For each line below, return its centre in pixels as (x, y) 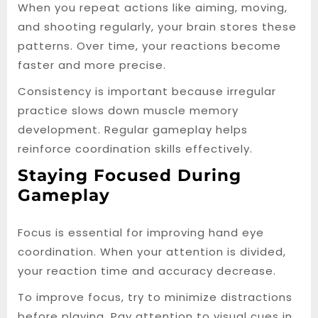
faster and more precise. (92, 65)
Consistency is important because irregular (147, 91)
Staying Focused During (130, 175)
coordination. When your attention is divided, (152, 252)
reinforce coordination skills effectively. (135, 149)
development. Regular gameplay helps (133, 130)
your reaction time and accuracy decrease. (147, 271)
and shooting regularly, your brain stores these (157, 27)
